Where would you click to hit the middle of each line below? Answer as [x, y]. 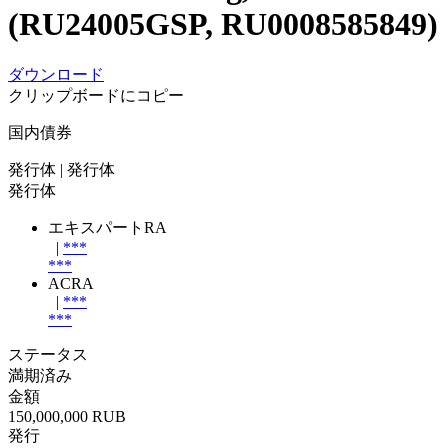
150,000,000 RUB [67, 416]
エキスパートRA [107, 227]
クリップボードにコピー [96, 95]
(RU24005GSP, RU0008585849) [223, 24]
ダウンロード [56, 74]
